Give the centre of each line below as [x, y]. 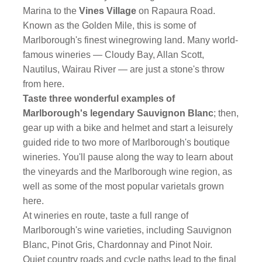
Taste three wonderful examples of [99, 99]
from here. [44, 84]
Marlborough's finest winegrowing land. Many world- [131, 40]
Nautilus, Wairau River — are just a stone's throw [124, 69]
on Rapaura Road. [177, 11]
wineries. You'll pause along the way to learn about [128, 157]
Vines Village [108, 11]
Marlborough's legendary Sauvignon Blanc [118, 113]
